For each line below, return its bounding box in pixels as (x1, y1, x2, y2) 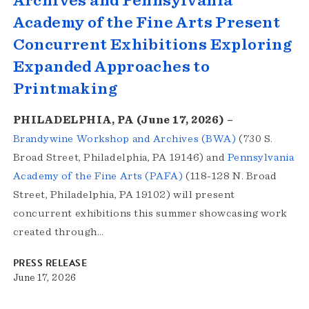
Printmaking (12, 81, 117, 98)
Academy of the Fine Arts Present (12, 14, 281, 32)
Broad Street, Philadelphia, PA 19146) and (12, 152, 228, 163)
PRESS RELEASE (12, 256, 87, 271)
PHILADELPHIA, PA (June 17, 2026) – (12, 114, 234, 126)
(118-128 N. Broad (183, 170, 277, 182)
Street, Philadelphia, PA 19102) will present (12, 189, 235, 201)
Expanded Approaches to (12, 59, 210, 76)
